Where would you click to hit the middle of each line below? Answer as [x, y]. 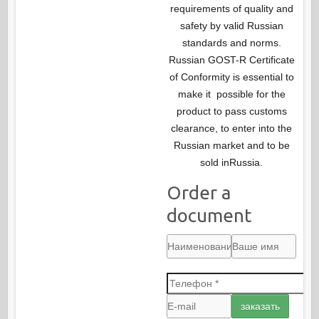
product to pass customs [231, 111]
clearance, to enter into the [232, 129]
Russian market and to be [231, 146]
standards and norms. [231, 43]
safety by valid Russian [231, 26]
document [209, 216]
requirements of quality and [231, 9]
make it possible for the [231, 94]
